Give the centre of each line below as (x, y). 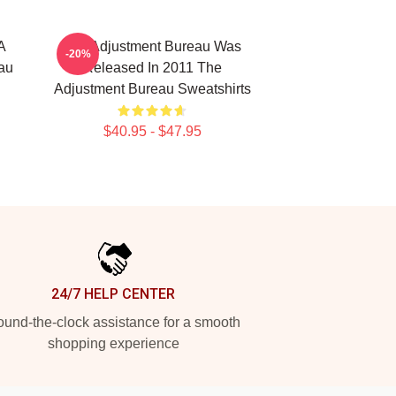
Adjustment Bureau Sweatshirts (152, 89)
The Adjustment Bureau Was (152, 46)
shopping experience (113, 343)
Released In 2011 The (152, 68)
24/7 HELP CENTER (113, 294)
